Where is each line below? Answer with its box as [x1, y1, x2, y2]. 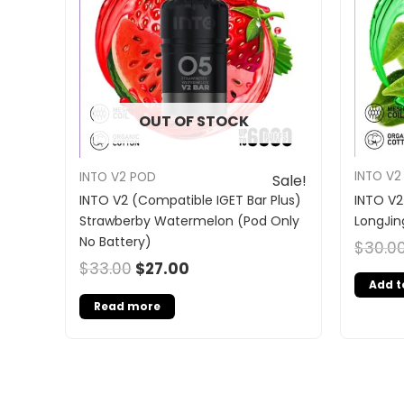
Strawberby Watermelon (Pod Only [79, 212, 299, 231]
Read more [94, 298, 161, 314]
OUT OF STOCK [138, 110, 249, 132]
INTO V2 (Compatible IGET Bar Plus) [79, 191, 301, 210]
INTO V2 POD [79, 168, 156, 186]
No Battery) [79, 233, 151, 252]
